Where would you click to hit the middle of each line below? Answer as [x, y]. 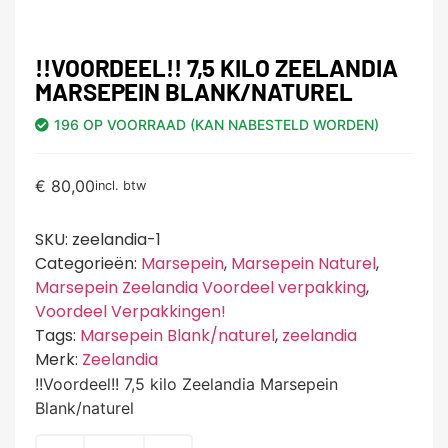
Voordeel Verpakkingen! [130, 311]
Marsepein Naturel [303, 263]
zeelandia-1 [116, 239]
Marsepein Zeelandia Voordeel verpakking [200, 287]
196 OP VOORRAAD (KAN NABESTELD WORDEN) [216, 124]
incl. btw [120, 186]
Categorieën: [88, 263]
